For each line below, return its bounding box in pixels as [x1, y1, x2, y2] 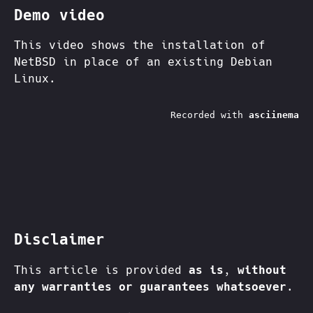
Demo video [14, 7, 105, 24]
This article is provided [14, 263, 189, 277]
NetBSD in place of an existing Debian [14, 55, 272, 69]
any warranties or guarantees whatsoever [14, 279, 286, 293]
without [238, 263, 286, 277]
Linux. [14, 72, 56, 86]
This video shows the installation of [14, 38, 265, 52]
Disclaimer [14, 231, 105, 249]
